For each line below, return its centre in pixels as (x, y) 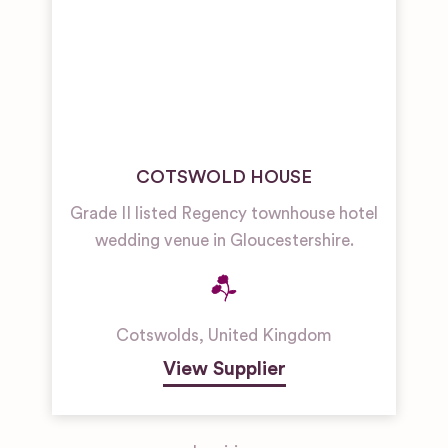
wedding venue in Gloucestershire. (224, 240)
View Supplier (224, 369)
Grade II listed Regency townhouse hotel (224, 213)
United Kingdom (270, 335)
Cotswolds (157, 335)
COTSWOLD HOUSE (224, 177)
